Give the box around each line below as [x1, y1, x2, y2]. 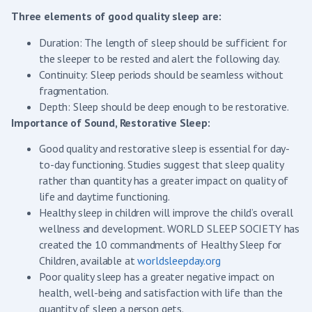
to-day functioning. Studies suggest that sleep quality [39, 157, 283, 171]
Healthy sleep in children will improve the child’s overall [39, 205, 293, 219]
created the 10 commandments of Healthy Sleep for [39, 237, 282, 251]
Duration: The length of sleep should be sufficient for [39, 35, 287, 49]
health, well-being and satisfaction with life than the [39, 285, 283, 299]
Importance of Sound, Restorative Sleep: [11, 115, 210, 130]
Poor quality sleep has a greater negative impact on [39, 269, 274, 283]
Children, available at [39, 253, 138, 267]
